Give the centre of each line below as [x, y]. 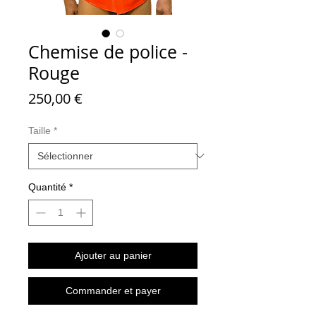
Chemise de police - [108, 51]
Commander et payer [113, 290]
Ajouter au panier [113, 255]
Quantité [47, 187]
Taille [39, 130]
